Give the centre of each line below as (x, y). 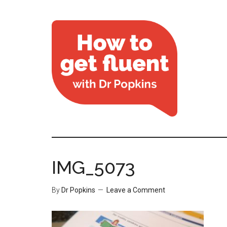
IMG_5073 (93, 167)
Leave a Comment (136, 190)
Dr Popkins (78, 190)
